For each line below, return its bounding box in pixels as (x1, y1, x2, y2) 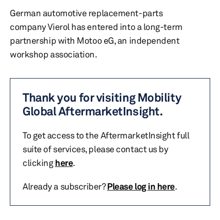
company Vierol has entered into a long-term (10, 21, 183, 32)
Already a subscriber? (23, 181, 108, 192)
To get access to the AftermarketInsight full (23, 130, 190, 140)
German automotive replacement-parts (10, 7, 163, 18)
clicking (23, 157, 55, 168)
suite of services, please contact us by (23, 143, 168, 154)
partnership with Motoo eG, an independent (10, 35, 180, 46)
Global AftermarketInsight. (23, 104, 163, 118)
